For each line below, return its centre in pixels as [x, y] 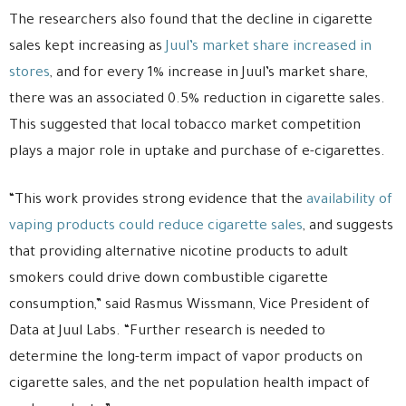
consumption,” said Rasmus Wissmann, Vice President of [189, 305]
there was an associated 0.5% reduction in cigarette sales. [197, 100]
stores [29, 73]
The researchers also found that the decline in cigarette [191, 21]
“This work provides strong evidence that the [158, 200]
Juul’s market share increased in [269, 47]
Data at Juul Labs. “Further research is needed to [167, 332]
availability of [349, 200]
